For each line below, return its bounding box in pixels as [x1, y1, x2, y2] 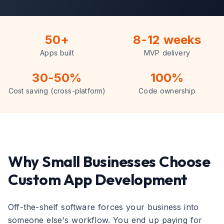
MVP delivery [143, 48, 190, 57]
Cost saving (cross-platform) [8, 86, 106, 95]
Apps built [40, 48, 74, 57]
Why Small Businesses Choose [8, 152, 210, 171]
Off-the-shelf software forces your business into [8, 202, 199, 212]
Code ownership [138, 86, 195, 95]
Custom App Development [8, 170, 187, 189]
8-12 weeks [133, 32, 201, 47]
